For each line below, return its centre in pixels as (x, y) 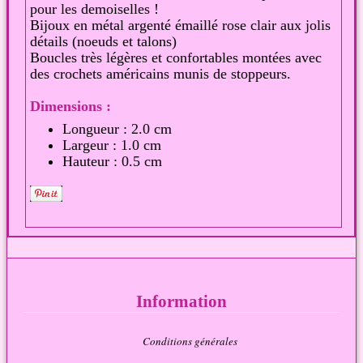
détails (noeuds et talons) (103, 42)
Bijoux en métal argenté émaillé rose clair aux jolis (180, 26)
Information (181, 302)
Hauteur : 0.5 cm (112, 162)
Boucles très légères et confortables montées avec (176, 58)
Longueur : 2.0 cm (117, 129)
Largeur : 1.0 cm (112, 145)
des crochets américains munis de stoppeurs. (160, 74)
